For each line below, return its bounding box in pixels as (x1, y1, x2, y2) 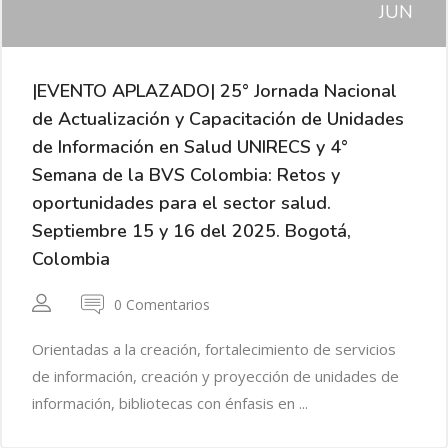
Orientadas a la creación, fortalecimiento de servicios (32, 339, 396, 360)
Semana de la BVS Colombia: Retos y (32, 163, 340, 188)
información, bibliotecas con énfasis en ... (32, 393, 308, 414)
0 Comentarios (114, 294, 210, 314)
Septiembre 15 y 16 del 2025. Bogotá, (32, 219, 351, 244)
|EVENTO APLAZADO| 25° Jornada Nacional (32, 79, 397, 104)
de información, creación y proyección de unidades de (32, 366, 399, 387)
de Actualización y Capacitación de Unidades (32, 107, 404, 132)
